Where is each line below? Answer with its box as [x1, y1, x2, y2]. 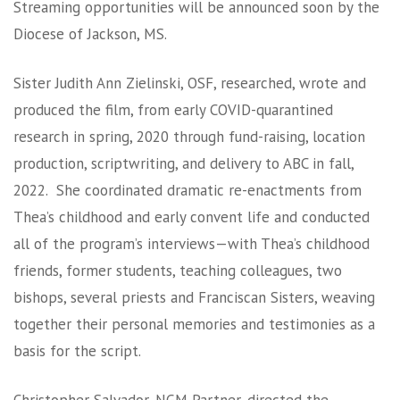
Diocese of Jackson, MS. [13, 24, 167, 44]
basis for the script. [13, 341, 141, 361]
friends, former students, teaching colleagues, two [13, 261, 342, 280]
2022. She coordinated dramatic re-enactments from [13, 180, 362, 200]
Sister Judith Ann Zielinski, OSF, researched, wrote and [13, 73, 366, 93]
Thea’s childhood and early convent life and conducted [13, 207, 370, 227]
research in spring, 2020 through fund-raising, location [13, 127, 365, 146]
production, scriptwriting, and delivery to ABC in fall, [13, 154, 354, 173]
